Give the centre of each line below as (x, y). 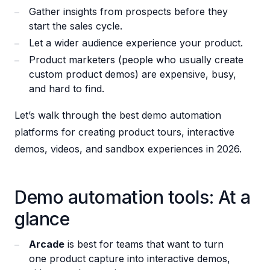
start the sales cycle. (76, 26)
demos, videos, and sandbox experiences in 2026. (128, 149)
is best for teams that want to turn (144, 244)
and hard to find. (68, 88)
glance (42, 218)
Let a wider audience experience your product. (136, 42)
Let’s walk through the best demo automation (118, 115)
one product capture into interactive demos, (130, 258)
